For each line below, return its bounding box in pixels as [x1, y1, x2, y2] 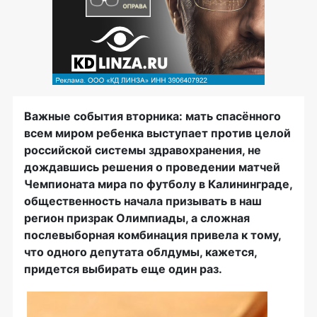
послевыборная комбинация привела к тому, [24, 228, 281, 243]
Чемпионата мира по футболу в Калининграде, [24, 177, 292, 192]
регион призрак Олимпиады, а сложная [24, 211, 250, 226]
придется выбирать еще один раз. [24, 262, 222, 277]
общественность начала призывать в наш [24, 194, 262, 209]
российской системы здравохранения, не [24, 143, 261, 158]
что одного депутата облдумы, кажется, [24, 245, 257, 260]
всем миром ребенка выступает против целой [24, 126, 291, 141]
